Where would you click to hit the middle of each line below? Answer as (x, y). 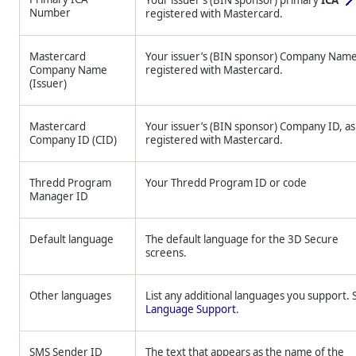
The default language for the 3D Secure (242, 239)
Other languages (71, 296)
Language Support (191, 309)
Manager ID (59, 196)
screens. (166, 253)
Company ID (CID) (74, 140)
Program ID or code (257, 183)
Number (50, 13)
